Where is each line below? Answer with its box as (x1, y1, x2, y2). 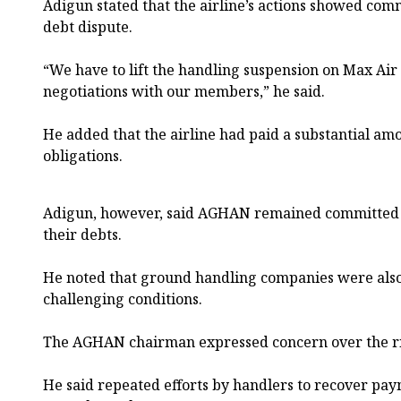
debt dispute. (43, 16, 132, 37)
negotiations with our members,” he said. (43, 81, 325, 101)
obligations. (43, 145, 123, 166)
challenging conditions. (43, 288, 202, 309)
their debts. (43, 224, 122, 244)
